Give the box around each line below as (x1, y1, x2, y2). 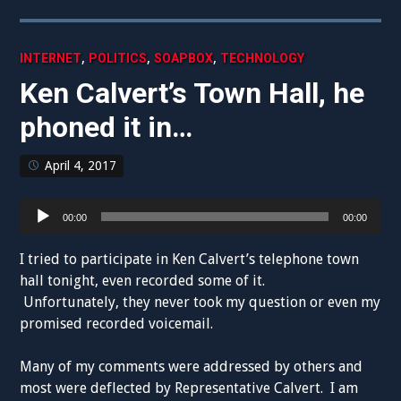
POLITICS (89, 51, 148, 66)
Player (19, 221, 60, 239)
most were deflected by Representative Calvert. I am (20, 380, 359, 397)
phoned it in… (20, 110, 193, 145)
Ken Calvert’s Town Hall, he (20, 76, 365, 111)
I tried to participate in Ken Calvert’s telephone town (20, 251, 360, 269)
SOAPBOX (154, 51, 214, 66)
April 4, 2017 (45, 158, 117, 174)
